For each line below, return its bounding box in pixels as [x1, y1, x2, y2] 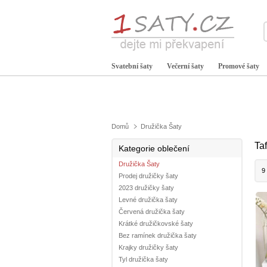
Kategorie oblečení [119, 144, 190, 153]
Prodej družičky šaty [119, 172, 178, 179]
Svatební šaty [111, 62, 153, 70]
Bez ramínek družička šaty [119, 232, 197, 239]
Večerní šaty [167, 62, 204, 70]
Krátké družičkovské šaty [119, 220, 193, 227]
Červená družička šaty [119, 208, 185, 215]
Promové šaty [218, 62, 259, 70]
